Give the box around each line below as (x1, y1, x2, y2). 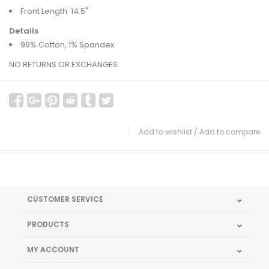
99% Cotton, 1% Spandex (20, 39, 114, 51)
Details (9, 25, 38, 37)
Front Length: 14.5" (20, 5, 88, 17)
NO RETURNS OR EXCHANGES (9, 59, 118, 71)
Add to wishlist (139, 127, 192, 138)
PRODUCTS (27, 219, 69, 230)
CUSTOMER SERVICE (27, 194, 103, 205)
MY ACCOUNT (27, 244, 79, 255)
